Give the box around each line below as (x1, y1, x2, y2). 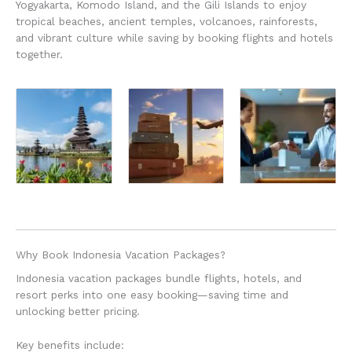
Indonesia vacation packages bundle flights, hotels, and (16, 272, 302, 285)
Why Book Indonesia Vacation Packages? (16, 247, 225, 261)
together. (16, 47, 63, 60)
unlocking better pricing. (16, 305, 140, 318)
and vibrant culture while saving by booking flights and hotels (16, 31, 333, 44)
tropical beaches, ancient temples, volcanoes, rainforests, (16, 14, 317, 27)
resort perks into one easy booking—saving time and (16, 288, 288, 302)
